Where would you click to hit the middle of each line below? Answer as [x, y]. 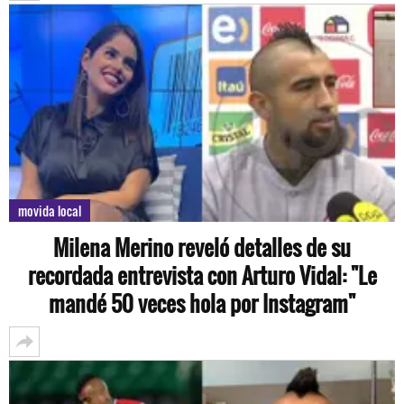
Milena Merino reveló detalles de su [202, 247]
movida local [50, 210]
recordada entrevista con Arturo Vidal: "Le [202, 275]
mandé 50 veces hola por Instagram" [202, 303]
